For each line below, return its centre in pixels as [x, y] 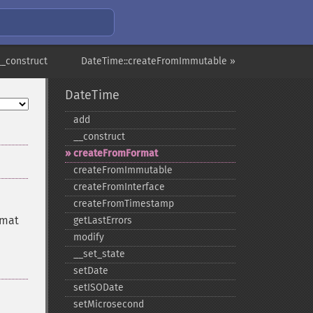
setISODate [98, 287]
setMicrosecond [108, 304]
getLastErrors [102, 220]
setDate [90, 271]
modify [88, 237]
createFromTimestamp [123, 204]
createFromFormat [115, 153]
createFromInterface [119, 187]
